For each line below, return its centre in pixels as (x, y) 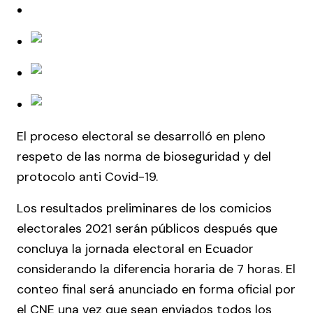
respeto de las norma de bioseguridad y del (144, 156)
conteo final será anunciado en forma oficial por (156, 289)
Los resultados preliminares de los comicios (144, 208)
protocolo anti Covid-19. (87, 176)
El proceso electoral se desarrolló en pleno (141, 136)
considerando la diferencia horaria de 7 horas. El (156, 269)
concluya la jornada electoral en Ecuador (135, 248)
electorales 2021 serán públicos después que (147, 228)
